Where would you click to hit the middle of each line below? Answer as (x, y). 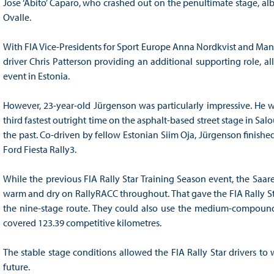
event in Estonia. (36, 76)
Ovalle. (17, 17)
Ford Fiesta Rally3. (39, 150)
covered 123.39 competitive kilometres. (82, 223)
